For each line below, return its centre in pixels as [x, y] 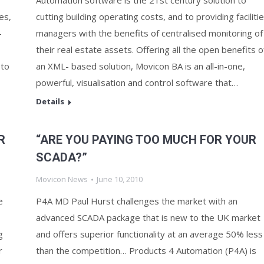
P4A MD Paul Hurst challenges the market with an [137, 201]
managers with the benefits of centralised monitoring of [149, 33]
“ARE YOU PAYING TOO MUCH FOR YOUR [146, 140]
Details [50, 101]
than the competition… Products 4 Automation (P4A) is [146, 250]
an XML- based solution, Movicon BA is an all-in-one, [141, 66]
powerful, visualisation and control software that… [137, 82]
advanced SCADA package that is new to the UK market [148, 217]
